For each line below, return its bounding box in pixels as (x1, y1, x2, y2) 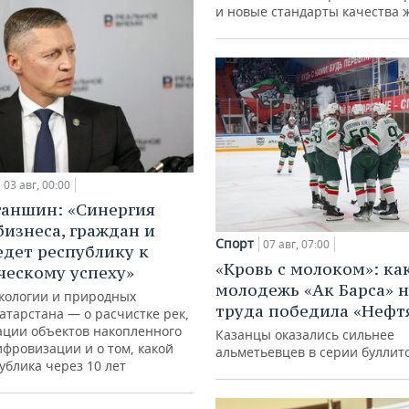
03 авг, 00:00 (4, 177, 70, 194)
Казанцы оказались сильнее (215, 326, 394, 344)
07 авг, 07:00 (263, 236, 330, 253)
